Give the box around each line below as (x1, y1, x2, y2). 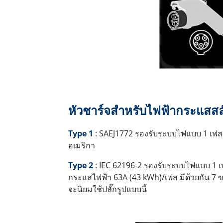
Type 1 (68, 128, 93, 139)
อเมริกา (68, 140, 95, 151)
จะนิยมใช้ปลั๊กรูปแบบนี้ (68, 184, 147, 195)
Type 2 (68, 160, 93, 171)
